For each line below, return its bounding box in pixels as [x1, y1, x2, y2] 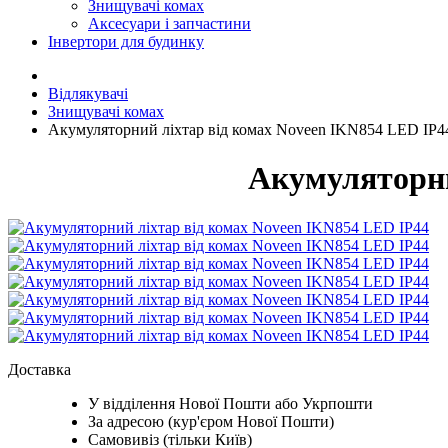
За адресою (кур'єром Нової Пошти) [88, 412, 334, 430]
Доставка [8, 360, 71, 378]
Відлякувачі [48, 85, 128, 102]
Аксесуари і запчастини [88, 15, 251, 32]
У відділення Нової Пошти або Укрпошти [88, 394, 373, 412]
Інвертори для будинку [48, 33, 204, 50]
